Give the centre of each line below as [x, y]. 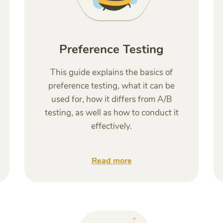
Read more [111, 161]
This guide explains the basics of [111, 72]
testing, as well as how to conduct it [111, 113]
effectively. [111, 126]
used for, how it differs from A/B [111, 99]
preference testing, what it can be [111, 86]
